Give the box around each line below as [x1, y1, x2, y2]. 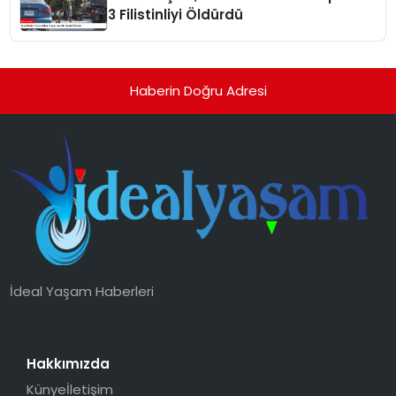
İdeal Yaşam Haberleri [10, 281, 155, 301]
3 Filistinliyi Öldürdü [108, 5, 244, 25]
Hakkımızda [26, 354, 110, 373]
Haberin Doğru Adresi [129, 81, 267, 101]
